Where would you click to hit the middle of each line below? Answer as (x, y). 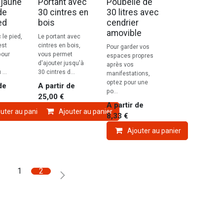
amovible (124, 33)
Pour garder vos (128, 47)
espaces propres (130, 56)
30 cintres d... (56, 72)
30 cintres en (63, 13)
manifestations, (128, 74)
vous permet (55, 55)
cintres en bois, (59, 46)
